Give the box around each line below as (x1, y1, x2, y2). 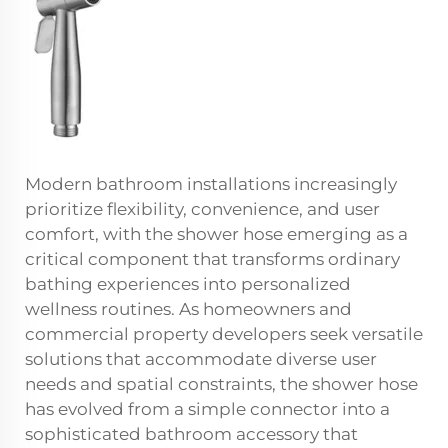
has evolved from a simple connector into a (25, 399, 390, 419)
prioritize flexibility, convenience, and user (25, 199, 380, 219)
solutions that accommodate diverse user (25, 349, 377, 369)
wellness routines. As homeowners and (25, 299, 352, 319)
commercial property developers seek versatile (25, 324, 423, 344)
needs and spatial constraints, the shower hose (25, 374, 418, 394)
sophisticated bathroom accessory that (25, 424, 358, 444)
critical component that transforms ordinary (25, 249, 400, 269)
